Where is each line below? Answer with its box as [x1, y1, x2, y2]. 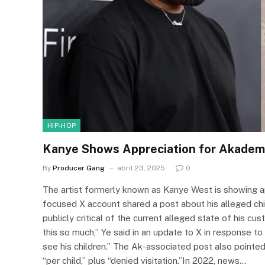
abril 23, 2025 [117, 163, 165, 172]
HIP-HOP [47, 121, 76, 129]
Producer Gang [53, 163, 105, 172]
